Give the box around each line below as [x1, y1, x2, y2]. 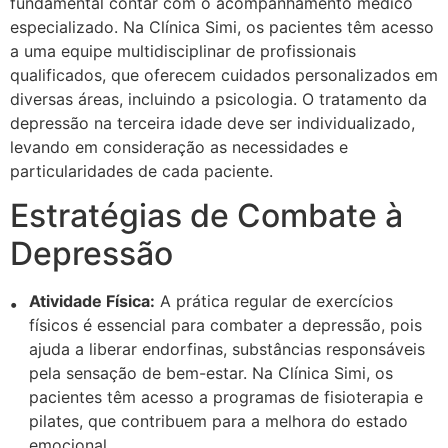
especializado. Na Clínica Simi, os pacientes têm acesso [10, 16, 434, 37]
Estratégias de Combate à [10, 196, 403, 236]
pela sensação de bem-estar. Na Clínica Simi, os [29, 363, 394, 384]
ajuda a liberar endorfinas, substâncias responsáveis [29, 339, 426, 360]
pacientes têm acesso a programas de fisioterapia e [29, 387, 424, 408]
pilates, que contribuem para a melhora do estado [29, 411, 409, 432]
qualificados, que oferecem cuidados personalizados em [10, 64, 438, 85]
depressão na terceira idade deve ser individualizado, [10, 112, 415, 133]
